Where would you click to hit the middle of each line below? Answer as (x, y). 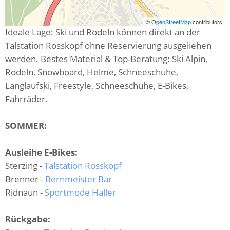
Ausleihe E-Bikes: (41, 152)
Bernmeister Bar (79, 179)
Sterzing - (25, 165)
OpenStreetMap (172, 21)
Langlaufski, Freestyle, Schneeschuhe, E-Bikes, (97, 85)
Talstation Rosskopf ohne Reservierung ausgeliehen (108, 45)
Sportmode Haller (80, 192)
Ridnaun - (25, 192)
